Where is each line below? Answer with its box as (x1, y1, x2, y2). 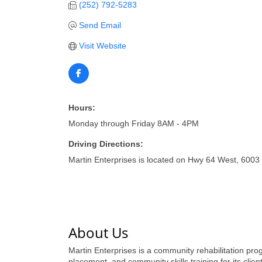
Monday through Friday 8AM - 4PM (68, 119, 199, 128)
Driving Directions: (68, 139, 143, 149)
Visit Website (78, 41, 126, 50)
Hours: (68, 103, 95, 112)
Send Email (78, 20, 121, 30)
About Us (68, 223, 128, 242)
